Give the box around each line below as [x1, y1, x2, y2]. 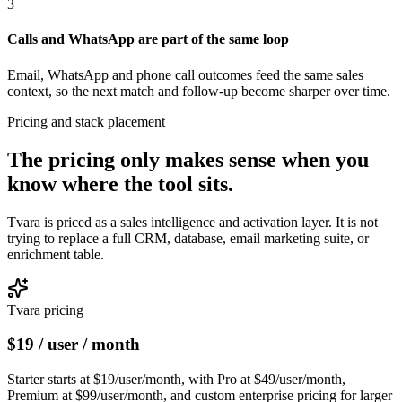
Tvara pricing [7, 301, 83, 318]
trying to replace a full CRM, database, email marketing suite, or [7, 230, 369, 246]
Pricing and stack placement [7, 113, 165, 129]
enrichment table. [7, 246, 104, 262]
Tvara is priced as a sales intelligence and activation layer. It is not [7, 214, 378, 230]
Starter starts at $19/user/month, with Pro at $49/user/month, [7, 371, 345, 387]
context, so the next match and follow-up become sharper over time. [7, 83, 390, 99]
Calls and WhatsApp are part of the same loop [7, 31, 289, 48]
